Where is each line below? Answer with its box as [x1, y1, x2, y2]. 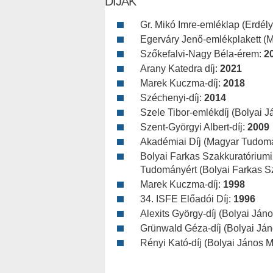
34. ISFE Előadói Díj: [140, 193, 233, 204]
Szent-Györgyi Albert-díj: [140, 121, 247, 132]
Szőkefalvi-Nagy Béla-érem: [140, 48, 264, 59]
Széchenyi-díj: [140, 92, 204, 103]
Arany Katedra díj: [140, 63, 220, 74]
